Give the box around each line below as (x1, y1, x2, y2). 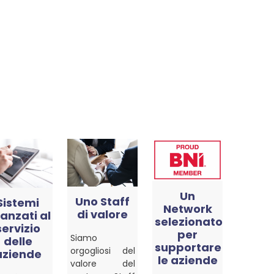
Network (163, 201, 212, 217)
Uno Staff (75, 193, 130, 209)
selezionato (154, 213, 223, 229)
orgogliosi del (70, 244, 135, 257)
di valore (77, 206, 128, 222)
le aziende (157, 252, 218, 268)
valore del (70, 257, 135, 270)
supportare (154, 239, 221, 255)
